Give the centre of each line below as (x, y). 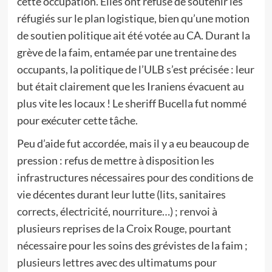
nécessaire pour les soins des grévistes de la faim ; (132, 245)
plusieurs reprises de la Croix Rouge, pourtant (124, 228)
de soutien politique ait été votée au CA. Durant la (133, 35)
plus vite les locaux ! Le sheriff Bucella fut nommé (131, 103)
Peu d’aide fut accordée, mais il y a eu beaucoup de (133, 143)
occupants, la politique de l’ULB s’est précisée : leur (135, 69)
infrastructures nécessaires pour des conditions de (135, 177)
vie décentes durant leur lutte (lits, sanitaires (121, 194)
